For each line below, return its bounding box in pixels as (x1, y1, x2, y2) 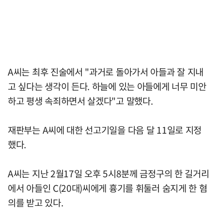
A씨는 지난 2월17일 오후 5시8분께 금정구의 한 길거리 (8, 166, 209, 180)
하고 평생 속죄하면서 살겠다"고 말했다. (8, 93, 153, 108)
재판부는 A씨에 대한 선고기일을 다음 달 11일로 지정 (8, 123, 201, 137)
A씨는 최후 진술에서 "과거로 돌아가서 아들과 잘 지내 (8, 64, 204, 78)
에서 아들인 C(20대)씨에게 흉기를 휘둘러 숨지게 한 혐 (8, 181, 207, 195)
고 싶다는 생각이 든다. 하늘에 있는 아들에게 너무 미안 (8, 79, 206, 93)
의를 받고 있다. (8, 195, 63, 209)
